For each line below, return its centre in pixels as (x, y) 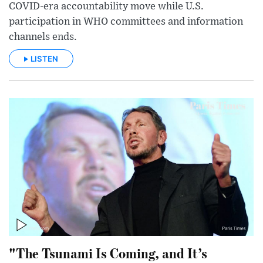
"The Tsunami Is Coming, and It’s (108, 252)
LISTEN (44, 59)
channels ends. (43, 37)
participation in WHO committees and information (126, 21)
